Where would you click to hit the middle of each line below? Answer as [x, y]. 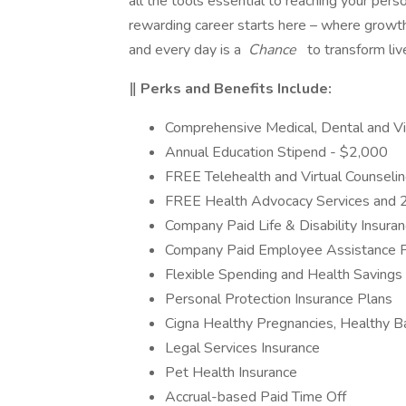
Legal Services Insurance [244, 348]
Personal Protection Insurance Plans [279, 299]
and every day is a [187, 50]
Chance [274, 50]
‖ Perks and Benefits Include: [230, 89]
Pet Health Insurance [231, 372]
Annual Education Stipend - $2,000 [276, 152]
